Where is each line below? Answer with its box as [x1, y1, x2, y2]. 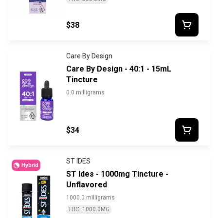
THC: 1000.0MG [68, 206, 109, 213]
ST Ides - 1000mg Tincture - [66, 169, 168, 179]
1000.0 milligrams [66, 194, 115, 201]
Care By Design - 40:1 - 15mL [66, 64, 171, 74]
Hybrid [21, 162, 38, 168]
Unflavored [66, 180, 107, 190]
